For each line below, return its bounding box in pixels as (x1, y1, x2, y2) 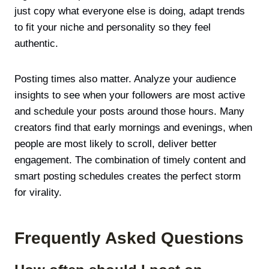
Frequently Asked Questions (14, 229, 244, 248)
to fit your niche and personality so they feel (14, 22, 211, 34)
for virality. (14, 187, 62, 199)
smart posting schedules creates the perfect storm (14, 171, 241, 183)
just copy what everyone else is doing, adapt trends (14, 5, 245, 17)
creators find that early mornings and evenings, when (14, 122, 252, 134)
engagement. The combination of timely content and (14, 154, 246, 166)
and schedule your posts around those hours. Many (14, 106, 244, 118)
